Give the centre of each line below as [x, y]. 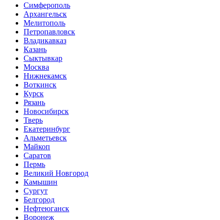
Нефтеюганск [46, 208]
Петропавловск [49, 32]
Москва [36, 67]
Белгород [39, 200]
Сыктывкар [43, 58]
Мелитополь [44, 23]
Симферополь [47, 5]
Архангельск [45, 14]
